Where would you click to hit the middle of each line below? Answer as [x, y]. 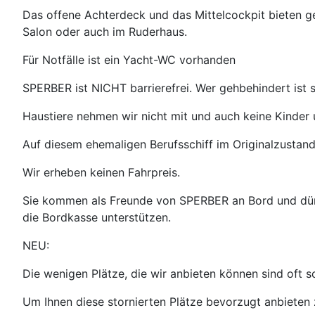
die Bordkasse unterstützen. [97, 217]
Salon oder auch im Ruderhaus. [105, 32]
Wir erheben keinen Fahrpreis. [101, 172]
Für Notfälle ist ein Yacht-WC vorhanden [129, 60]
